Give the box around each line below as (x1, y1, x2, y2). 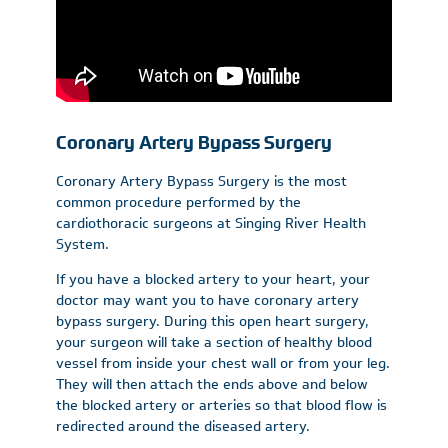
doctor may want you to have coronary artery (56, 290, 359, 311)
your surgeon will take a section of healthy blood (56, 332, 372, 353)
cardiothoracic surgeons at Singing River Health (56, 213, 366, 234)
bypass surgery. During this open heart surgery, (56, 311, 369, 332)
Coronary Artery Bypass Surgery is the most (56, 171, 347, 192)
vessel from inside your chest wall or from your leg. (56, 353, 390, 374)
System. (56, 234, 109, 255)
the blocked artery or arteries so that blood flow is (56, 395, 387, 416)
